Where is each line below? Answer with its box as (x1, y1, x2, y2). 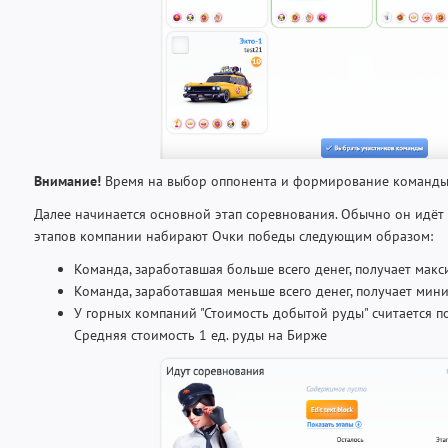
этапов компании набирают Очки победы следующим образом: (34, 226, 433, 245)
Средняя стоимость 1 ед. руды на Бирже (74, 325, 327, 344)
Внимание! (34, 171, 101, 190)
